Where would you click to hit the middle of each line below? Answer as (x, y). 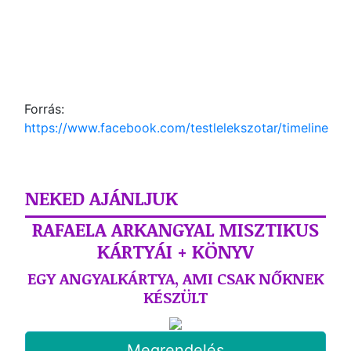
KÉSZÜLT (175, 297)
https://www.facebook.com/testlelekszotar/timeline (176, 128)
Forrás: (44, 109)
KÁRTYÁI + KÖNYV (175, 251)
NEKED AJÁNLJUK (101, 198)
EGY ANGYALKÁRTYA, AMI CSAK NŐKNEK (175, 278)
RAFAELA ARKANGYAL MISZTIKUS (175, 229)
